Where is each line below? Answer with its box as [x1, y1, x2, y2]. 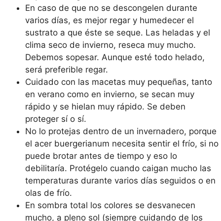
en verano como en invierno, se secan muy [25, 89, 194, 99]
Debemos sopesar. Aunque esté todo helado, [25, 52, 205, 62]
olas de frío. [25, 188, 72, 198]
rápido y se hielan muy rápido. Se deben [25, 102, 185, 111]
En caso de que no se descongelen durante [25, 3, 197, 13]
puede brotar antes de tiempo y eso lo [25, 151, 177, 161]
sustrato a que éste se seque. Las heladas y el [25, 28, 210, 37]
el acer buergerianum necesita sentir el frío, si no [25, 139, 219, 148]
